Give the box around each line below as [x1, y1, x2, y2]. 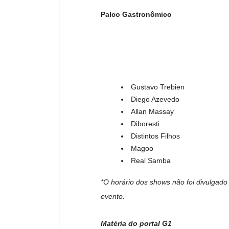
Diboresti [131, 119, 159, 128]
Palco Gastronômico [101, 10, 172, 19]
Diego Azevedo [131, 95, 179, 103]
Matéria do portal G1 [101, 219, 172, 227]
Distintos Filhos [131, 131, 180, 140]
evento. [101, 192, 125, 200]
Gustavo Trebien [131, 82, 185, 91]
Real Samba [131, 156, 171, 165]
